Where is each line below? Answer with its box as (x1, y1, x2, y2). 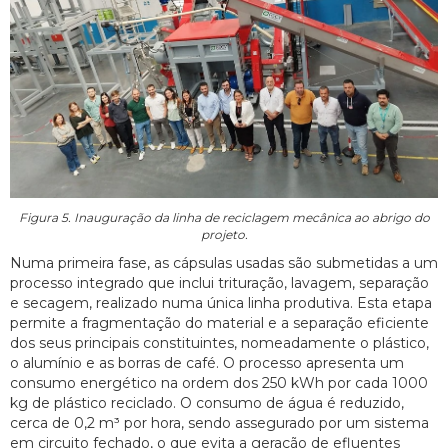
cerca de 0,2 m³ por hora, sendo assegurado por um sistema (10, 414, 429, 433)
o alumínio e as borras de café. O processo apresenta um (10, 354, 404, 373)
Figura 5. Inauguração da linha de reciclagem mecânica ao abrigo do (18, 210, 430, 226)
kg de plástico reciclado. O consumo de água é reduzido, (10, 394, 404, 413)
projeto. (200, 227, 248, 243)
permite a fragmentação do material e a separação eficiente (10, 314, 429, 333)
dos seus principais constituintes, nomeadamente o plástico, (10, 334, 429, 353)
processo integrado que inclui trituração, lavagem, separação (10, 274, 429, 293)
